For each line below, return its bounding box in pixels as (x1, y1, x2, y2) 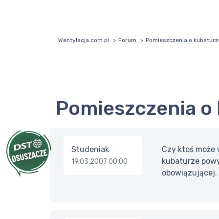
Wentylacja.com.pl (58, 37, 109, 44)
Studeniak (71, 145, 109, 154)
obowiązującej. (161, 168, 217, 178)
